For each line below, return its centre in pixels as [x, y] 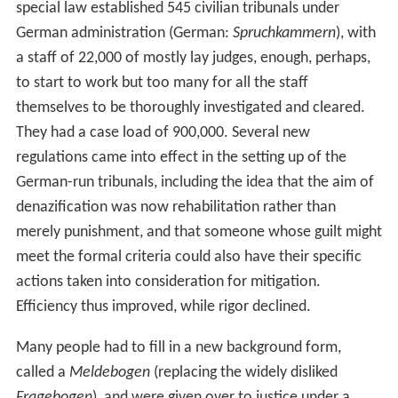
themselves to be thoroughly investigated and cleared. [190, 107]
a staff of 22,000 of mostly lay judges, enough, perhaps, [193, 58]
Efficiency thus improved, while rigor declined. [163, 306]
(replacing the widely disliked [243, 372]
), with [355, 33]
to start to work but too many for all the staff [162, 83]
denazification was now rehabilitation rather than [175, 207]
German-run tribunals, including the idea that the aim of [195, 182]
